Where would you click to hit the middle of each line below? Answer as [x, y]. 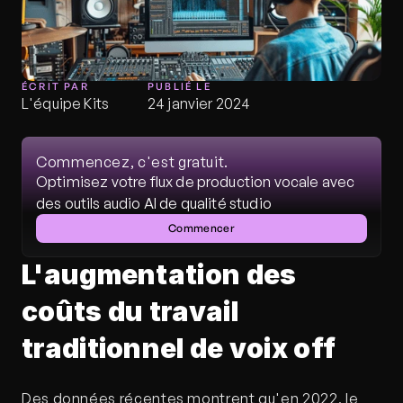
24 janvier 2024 [199, 103]
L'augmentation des [159, 274]
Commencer [201, 228]
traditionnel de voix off [179, 348]
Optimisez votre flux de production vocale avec [196, 182]
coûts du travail [130, 311]
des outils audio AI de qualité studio [154, 203]
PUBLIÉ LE [179, 86]
